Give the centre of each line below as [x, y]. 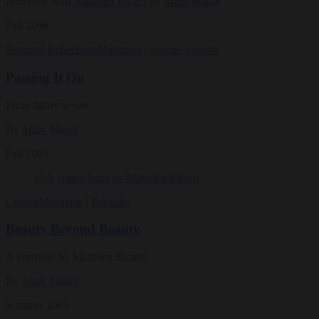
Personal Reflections [52, 50]
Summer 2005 [37, 305]
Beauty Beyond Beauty [73, 229]
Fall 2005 [27, 153]
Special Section [184, 50]
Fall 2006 [27, 26]
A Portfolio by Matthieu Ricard [75, 257]
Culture [22, 202]
